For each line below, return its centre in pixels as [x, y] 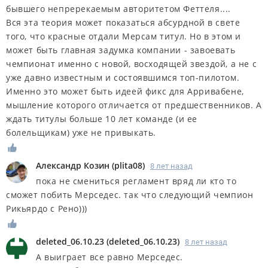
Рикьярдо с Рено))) [47, 208]
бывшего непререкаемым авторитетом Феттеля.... [119, 8]
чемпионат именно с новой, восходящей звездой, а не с [132, 63]
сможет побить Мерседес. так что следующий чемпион [130, 194]
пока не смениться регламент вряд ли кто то [136, 181]
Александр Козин [73, 165]
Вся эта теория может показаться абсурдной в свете [123, 22]
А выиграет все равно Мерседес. [109, 257]
